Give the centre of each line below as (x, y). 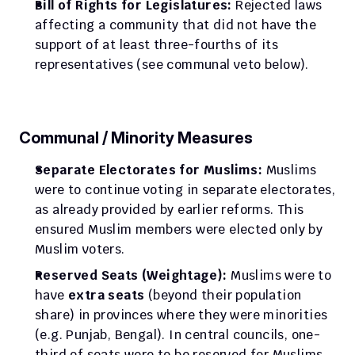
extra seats (107, 295)
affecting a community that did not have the (176, 25)
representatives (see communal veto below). (172, 65)
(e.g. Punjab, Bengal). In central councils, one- (178, 335)
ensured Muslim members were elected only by (179, 229)
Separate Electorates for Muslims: (149, 170)
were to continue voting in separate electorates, (185, 190)
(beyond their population (223, 295)
